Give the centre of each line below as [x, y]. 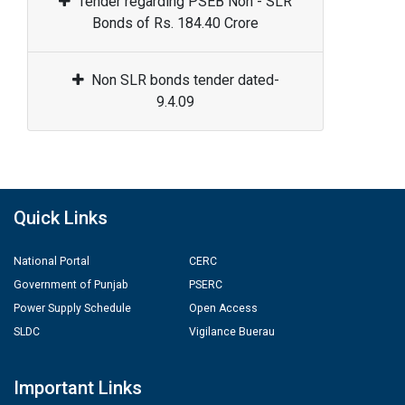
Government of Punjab [71, 284]
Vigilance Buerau [232, 331]
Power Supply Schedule [72, 308]
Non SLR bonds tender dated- [185, 80]
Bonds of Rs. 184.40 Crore [175, 23]
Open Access [223, 308]
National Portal [52, 261]
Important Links [78, 387]
